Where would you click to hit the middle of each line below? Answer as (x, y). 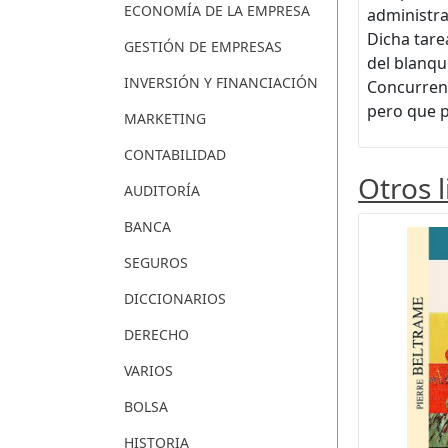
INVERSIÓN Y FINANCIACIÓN (221, 83)
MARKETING (165, 119)
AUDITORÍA (162, 191)
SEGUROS (156, 263)
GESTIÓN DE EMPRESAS (203, 47)
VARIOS (148, 371)
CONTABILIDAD (175, 155)
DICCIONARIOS (175, 299)
